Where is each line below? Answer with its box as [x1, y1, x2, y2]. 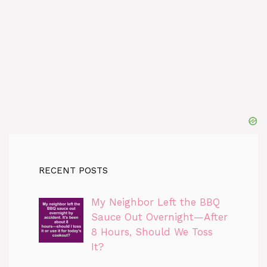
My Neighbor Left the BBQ [91, 195, 220, 208]
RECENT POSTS [39, 164, 108, 176]
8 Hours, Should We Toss [91, 225, 213, 238]
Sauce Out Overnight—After [91, 210, 228, 223]
